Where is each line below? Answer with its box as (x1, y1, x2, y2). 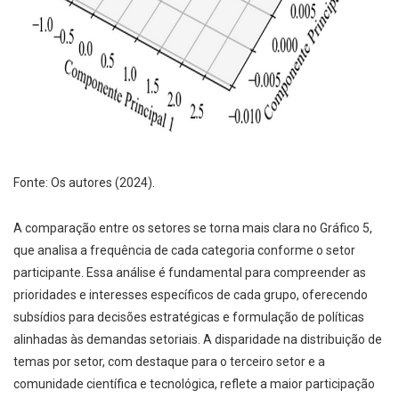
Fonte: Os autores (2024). (13, 175, 155, 191)
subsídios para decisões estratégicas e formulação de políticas (13, 310, 364, 325)
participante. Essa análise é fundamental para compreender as (13, 265, 366, 281)
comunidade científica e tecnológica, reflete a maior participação (13, 377, 375, 392)
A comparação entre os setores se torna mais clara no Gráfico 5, (13, 221, 372, 236)
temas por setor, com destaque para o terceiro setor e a (13, 354, 325, 370)
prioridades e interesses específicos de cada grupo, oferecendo (13, 288, 368, 303)
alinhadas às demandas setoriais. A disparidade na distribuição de (13, 332, 382, 347)
